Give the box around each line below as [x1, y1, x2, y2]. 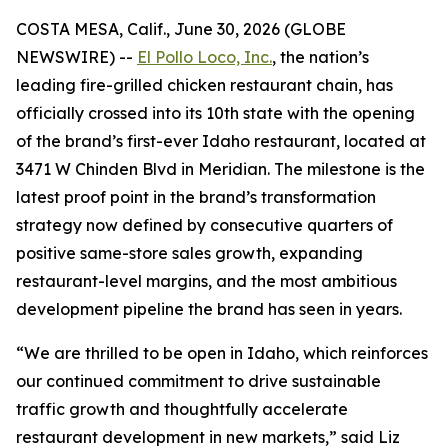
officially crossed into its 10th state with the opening [16, 103, 415, 123]
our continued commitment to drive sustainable [16, 371, 381, 391]
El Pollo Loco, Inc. [137, 47, 272, 67]
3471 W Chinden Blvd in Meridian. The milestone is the [16, 159, 425, 179]
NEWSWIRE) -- [16, 47, 137, 67]
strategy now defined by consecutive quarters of [16, 215, 393, 235]
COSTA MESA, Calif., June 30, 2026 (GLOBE [16, 19, 346, 39]
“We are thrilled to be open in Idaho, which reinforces [16, 343, 428, 363]
